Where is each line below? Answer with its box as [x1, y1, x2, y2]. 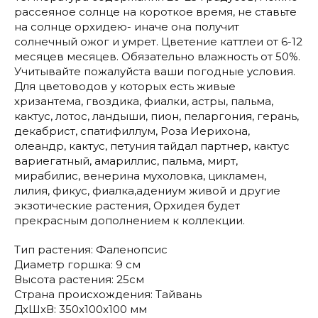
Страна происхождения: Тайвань [14, 287, 202, 302]
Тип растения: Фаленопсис [14, 243, 168, 257]
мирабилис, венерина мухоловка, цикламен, [14, 169, 266, 183]
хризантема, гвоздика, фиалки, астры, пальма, [14, 94, 273, 109]
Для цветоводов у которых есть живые [14, 79, 236, 94]
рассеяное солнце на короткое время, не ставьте [14, 5, 297, 19]
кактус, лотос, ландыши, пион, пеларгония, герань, [14, 109, 299, 124]
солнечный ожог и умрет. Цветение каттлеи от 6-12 [14, 35, 302, 49]
